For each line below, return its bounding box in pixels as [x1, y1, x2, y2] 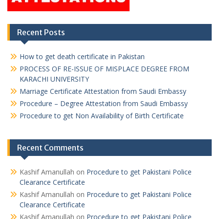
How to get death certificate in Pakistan [20, 52, 145, 61]
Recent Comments [17, 143, 84, 153]
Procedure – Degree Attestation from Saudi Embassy [20, 99, 188, 108]
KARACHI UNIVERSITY [20, 74, 89, 84]
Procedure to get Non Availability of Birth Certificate [20, 111, 184, 120]
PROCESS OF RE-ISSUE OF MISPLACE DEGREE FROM [20, 64, 189, 73]
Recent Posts [17, 27, 65, 37]
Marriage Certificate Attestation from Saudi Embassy [20, 87, 186, 96]
